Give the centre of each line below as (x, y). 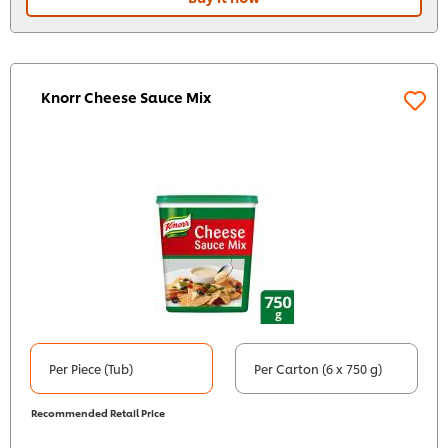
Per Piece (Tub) (91, 369)
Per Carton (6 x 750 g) (317, 369)
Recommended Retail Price (98, 412)
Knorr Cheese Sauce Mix (126, 97)
